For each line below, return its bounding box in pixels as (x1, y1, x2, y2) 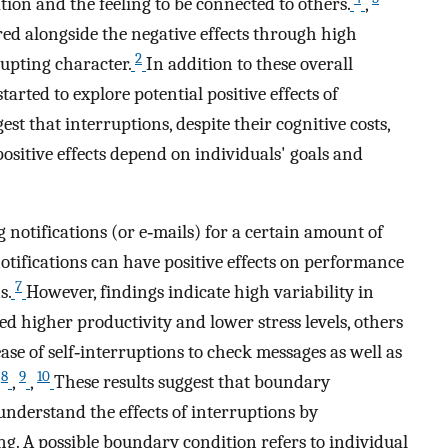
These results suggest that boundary (54, 371, 330, 394)
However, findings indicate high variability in (26, 281, 374, 304)
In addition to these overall (146, 52, 353, 75)
